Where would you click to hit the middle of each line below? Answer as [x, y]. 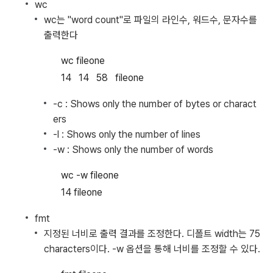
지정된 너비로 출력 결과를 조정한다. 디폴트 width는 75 [152, 234]
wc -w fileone [90, 175]
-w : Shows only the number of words [133, 150]
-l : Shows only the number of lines [127, 134]
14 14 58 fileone [102, 78]
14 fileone [82, 192]
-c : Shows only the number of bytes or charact [155, 104]
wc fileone [83, 61]
